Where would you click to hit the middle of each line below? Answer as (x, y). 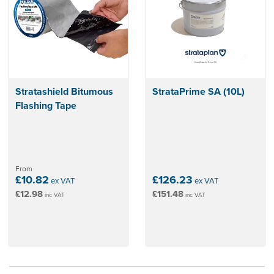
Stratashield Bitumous (64, 91)
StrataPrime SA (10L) (198, 91)
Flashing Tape (46, 106)
